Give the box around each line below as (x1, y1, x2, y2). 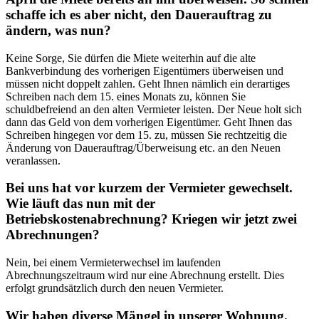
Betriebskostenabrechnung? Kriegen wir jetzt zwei (6, 211, 297, 227)
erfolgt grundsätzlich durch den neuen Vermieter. (6, 281, 224, 294)
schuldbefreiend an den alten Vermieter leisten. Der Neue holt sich (6, 103, 302, 115)
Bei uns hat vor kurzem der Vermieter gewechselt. (6, 180, 293, 196)
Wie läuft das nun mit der (6, 196, 155, 211)
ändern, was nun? (6, 22, 111, 38)
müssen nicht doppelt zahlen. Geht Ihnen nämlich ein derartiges (6, 77, 290, 90)
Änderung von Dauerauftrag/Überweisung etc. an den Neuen (6, 141, 281, 154)
